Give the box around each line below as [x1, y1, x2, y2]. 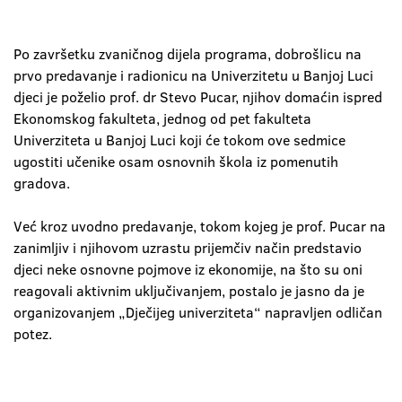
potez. [13, 324, 52, 344]
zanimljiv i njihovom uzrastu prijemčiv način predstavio [13, 238, 362, 258]
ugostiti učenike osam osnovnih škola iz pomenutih [13, 152, 338, 171]
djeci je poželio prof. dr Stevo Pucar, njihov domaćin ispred [13, 87, 382, 107]
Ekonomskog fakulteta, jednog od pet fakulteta [13, 109, 311, 128]
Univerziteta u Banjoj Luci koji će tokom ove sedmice [13, 130, 345, 150]
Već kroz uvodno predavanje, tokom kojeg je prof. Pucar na [13, 216, 386, 236]
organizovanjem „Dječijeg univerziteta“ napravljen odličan [13, 302, 382, 322]
